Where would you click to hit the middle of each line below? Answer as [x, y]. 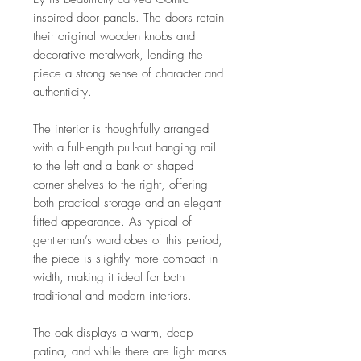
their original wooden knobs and [114, 36]
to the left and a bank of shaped [113, 166]
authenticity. [62, 91]
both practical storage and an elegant [127, 203]
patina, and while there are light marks [130, 351]
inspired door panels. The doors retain [129, 17]
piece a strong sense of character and [128, 73]
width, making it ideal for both [109, 277]
